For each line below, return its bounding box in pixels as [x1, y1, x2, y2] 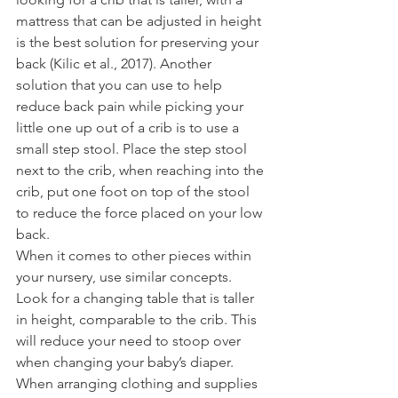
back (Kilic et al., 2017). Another [16, 54, 215, 72]
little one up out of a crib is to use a [16, 118, 243, 136]
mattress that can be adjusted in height [16, 12, 265, 29]
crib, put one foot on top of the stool [16, 182, 253, 200]
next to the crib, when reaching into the [16, 161, 267, 179]
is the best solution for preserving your [16, 33, 262, 51]
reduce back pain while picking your [16, 97, 247, 115]
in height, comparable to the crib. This [16, 310, 260, 328]
